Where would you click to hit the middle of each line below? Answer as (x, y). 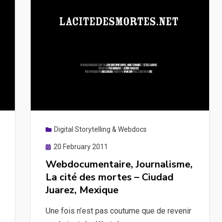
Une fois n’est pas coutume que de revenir (118, 211)
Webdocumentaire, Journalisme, (119, 164)
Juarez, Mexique (82, 190)
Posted (56, 146)
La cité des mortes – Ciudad (109, 177)
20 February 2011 (81, 146)
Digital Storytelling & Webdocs (100, 129)
